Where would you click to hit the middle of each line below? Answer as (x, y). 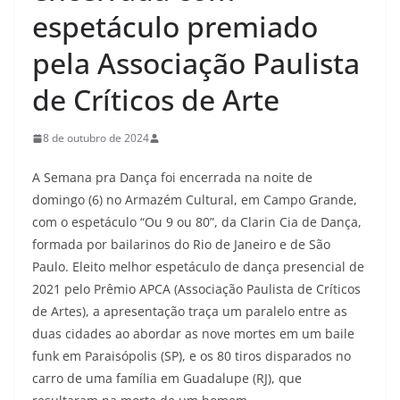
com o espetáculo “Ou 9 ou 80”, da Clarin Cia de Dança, (197, 222)
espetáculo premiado (175, 26)
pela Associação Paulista (196, 63)
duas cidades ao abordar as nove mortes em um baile (193, 333)
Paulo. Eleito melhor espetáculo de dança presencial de (198, 267)
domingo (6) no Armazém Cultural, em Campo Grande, (195, 200)
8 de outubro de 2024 (96, 138)
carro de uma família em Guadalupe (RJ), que (167, 378)
